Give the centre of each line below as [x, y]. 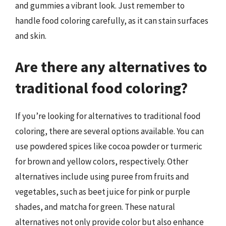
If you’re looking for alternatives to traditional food [108, 116]
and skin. [31, 36]
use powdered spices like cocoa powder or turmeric [109, 146]
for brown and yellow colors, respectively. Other [102, 161]
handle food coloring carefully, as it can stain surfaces [112, 20]
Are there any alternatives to [111, 67]
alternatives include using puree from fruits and [102, 177]
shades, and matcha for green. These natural [95, 207]
